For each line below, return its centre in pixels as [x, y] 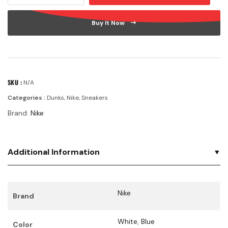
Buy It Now [109, 23]
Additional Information [54, 152]
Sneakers [95, 98]
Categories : [26, 98]
